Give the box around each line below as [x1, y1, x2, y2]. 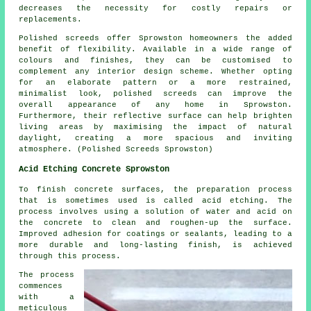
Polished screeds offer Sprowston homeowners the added [19, 33, 292, 42]
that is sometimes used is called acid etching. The [19, 196, 292, 205]
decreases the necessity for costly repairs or [19, 3, 292, 12]
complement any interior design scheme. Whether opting [19, 67, 292, 76]
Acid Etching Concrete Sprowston [19, 164, 170, 174]
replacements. [19, 15, 83, 24]
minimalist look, [19, 89, 114, 98]
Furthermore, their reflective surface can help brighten [19, 111, 292, 120]
